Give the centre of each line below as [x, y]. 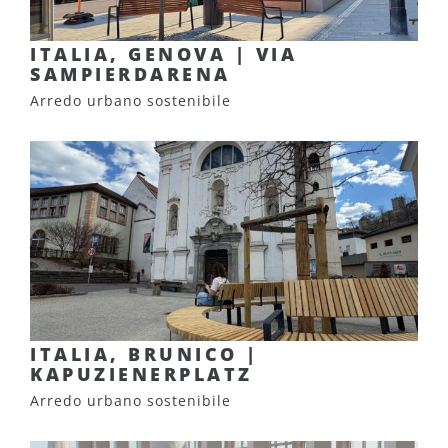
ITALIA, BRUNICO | [144, 354]
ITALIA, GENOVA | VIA [163, 54]
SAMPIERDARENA [130, 74]
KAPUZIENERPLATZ [141, 374]
